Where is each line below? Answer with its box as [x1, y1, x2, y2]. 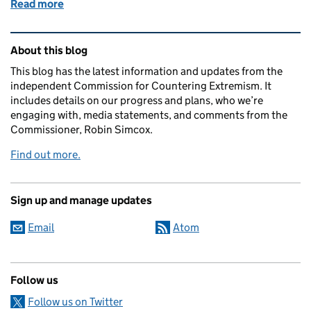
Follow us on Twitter [28, 295, 123, 309]
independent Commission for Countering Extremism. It [10, 79, 271, 93]
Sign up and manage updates [10, 194, 152, 208]
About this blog [10, 44, 87, 58]
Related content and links [13, 33, 183, 51]
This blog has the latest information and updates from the [10, 65, 283, 78]
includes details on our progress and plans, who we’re [10, 94, 263, 108]
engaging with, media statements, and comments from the [10, 108, 287, 122]
